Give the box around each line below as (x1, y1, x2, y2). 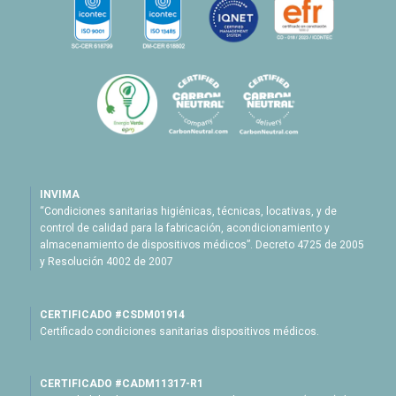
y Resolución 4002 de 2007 (39, 255, 173, 269)
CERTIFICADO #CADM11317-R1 (39, 377, 203, 390)
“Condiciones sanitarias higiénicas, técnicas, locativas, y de (39, 205, 337, 218)
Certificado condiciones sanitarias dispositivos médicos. (39, 324, 319, 338)
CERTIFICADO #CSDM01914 (39, 308, 185, 321)
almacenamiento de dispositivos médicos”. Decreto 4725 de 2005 (39, 239, 364, 252)
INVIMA (39, 188, 80, 202)
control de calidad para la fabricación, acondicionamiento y (39, 222, 330, 235)
